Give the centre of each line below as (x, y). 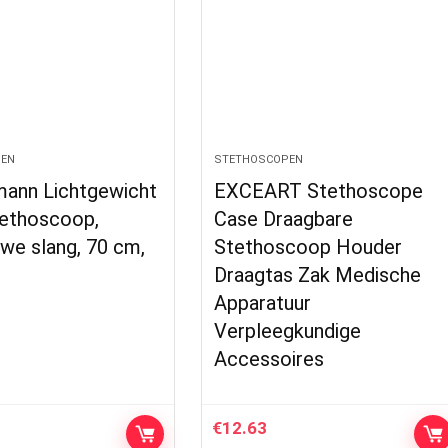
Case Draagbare (284, 219)
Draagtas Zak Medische (318, 275)
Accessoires (269, 359)
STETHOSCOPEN (259, 160)
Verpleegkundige (288, 331)
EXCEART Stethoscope (319, 191)
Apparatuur (263, 303)
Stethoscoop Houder (308, 247)
